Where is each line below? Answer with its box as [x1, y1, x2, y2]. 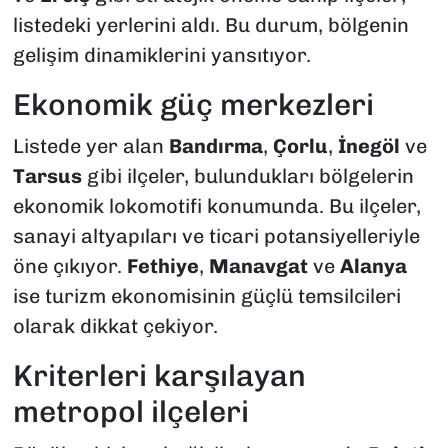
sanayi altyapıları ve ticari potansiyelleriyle [12, 224, 420, 249]
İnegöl [337, 134, 400, 159]
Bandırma [168, 134, 263, 159]
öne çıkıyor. [12, 254, 127, 279]
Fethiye [126, 254, 199, 279]
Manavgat [208, 254, 308, 279]
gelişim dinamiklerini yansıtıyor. [12, 42, 311, 67]
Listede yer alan [12, 134, 169, 159]
